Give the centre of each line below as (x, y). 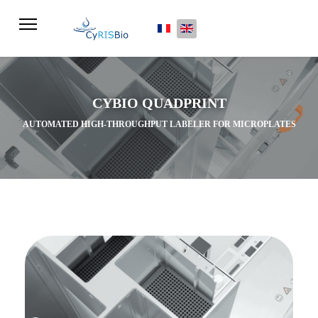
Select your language (213, 27)
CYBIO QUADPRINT (159, 103)
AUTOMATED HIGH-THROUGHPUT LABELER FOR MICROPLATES (159, 124)
